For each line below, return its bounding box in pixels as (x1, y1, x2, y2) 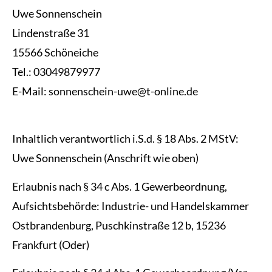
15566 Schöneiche (12, 45, 98, 59)
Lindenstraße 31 (12, 25, 89, 39)
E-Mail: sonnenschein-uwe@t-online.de (12, 84, 198, 98)
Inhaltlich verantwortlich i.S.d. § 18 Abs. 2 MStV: (12, 132, 239, 146)
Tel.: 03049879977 (12, 64, 100, 78)
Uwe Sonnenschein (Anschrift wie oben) (12, 151, 199, 165)
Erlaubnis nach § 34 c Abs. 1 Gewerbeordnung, (12, 179, 227, 193)
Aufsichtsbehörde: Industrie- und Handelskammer (12, 199, 249, 212)
